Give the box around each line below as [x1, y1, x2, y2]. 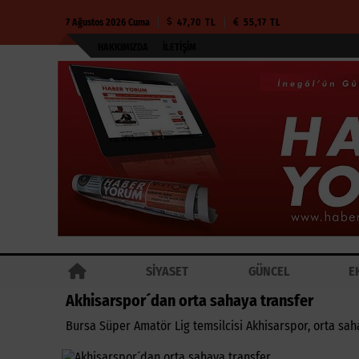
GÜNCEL [248, 264, 289, 279]
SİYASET [146, 264, 189, 279]
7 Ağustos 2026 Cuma [66, 17, 150, 28]
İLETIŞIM [163, 42, 196, 53]
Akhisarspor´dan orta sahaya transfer [66, 291, 313, 310]
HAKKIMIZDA [98, 42, 148, 53]
